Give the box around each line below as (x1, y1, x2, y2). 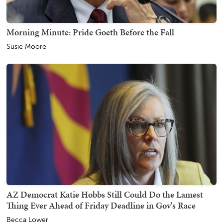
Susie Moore (6, 42, 46, 51)
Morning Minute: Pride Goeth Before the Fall (6, 25, 174, 38)
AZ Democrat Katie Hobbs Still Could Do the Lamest (6, 188, 203, 201)
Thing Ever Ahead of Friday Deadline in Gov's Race (6, 199, 196, 212)
